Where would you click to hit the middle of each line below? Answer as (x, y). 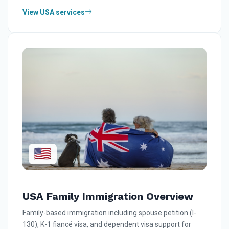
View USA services (54, 12)
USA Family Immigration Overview (108, 196)
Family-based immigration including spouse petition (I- (109, 212)
